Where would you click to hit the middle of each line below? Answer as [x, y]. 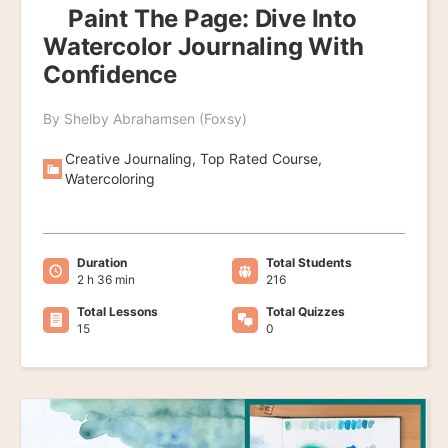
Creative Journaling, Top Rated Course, [194, 158]
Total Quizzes [305, 311]
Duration [102, 262]
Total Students [308, 262]
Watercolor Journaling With [203, 46]
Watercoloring [110, 178]
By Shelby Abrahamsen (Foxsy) [145, 118]
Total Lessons [117, 311]
